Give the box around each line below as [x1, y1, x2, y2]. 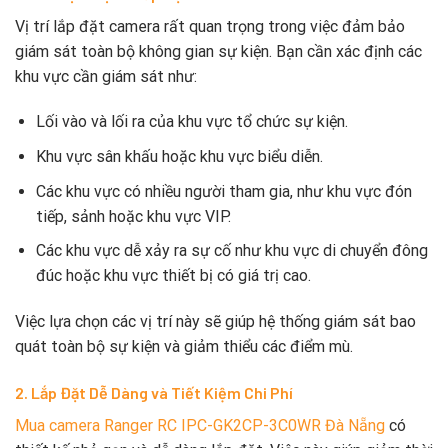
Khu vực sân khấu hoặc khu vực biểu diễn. [35, 146, 323, 166]
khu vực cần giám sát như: [15, 66, 197, 86]
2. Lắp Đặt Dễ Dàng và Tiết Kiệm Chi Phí [15, 382, 293, 402]
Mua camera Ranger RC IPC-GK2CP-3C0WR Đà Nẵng [15, 415, 385, 435]
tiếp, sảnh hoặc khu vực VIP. [35, 206, 231, 226]
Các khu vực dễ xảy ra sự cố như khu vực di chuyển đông [35, 241, 428, 261]
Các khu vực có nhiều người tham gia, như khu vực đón [35, 181, 412, 201]
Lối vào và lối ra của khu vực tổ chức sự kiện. [35, 112, 348, 132]
